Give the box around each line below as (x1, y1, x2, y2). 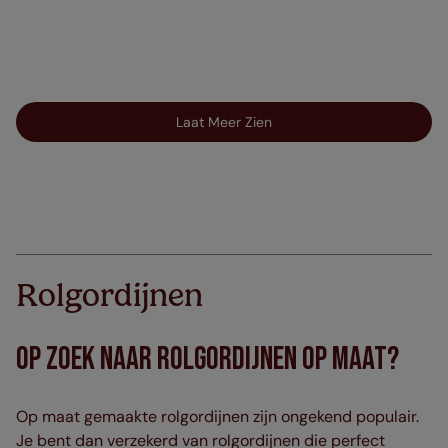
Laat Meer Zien (176, 113, 272, 131)
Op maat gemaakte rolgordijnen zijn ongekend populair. (16, 405, 419, 427)
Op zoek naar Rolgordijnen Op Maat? (16, 339, 399, 379)
